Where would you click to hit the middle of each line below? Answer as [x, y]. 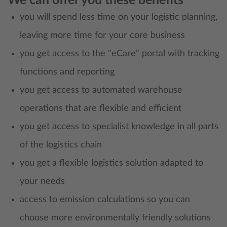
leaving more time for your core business [102, 35]
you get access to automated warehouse [101, 90]
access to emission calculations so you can [105, 200]
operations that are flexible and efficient [101, 108]
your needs [42, 181]
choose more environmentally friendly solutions [115, 218]
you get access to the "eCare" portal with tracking [120, 54]
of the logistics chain [61, 145]
